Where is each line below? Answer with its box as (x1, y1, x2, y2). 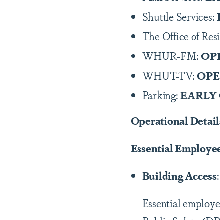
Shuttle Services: (142, 9, 215, 24)
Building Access (142, 168, 217, 183)
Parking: (142, 87, 181, 102)
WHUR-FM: (142, 48, 201, 63)
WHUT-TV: (142, 68, 197, 82)
